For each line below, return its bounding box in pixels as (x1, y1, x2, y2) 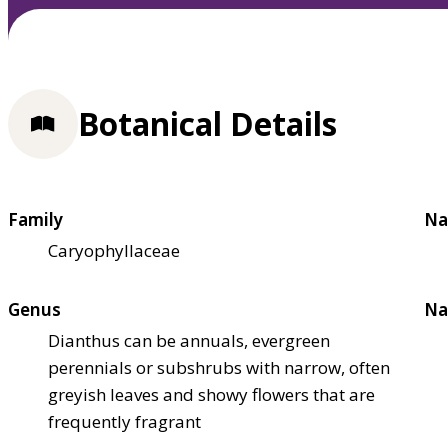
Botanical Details (78, 102, 337, 146)
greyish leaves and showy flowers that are (48, 382, 375, 406)
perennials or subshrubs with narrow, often (48, 355, 390, 379)
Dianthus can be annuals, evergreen (48, 328, 330, 352)
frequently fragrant (48, 409, 201, 433)
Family (8, 207, 63, 231)
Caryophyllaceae (48, 238, 180, 262)
